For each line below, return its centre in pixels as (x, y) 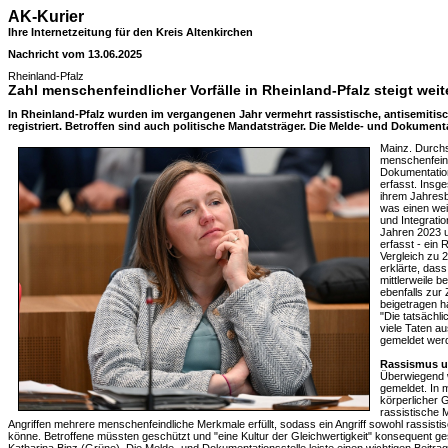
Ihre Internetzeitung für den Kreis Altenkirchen (130, 32)
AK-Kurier (46, 16)
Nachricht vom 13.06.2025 (75, 54)
